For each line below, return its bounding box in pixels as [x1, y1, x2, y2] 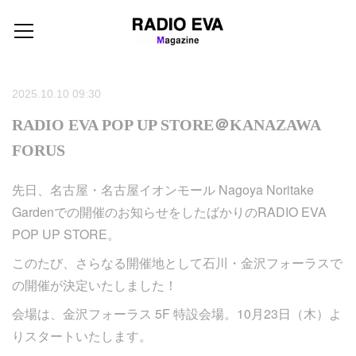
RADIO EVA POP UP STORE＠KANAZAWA [12, 116, 320, 133]
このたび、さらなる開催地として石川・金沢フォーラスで [12, 253, 342, 272]
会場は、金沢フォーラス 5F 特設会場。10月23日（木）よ [12, 304, 342, 323]
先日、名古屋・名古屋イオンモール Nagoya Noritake [12, 180, 314, 199]
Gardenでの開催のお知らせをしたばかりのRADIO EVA [12, 203, 327, 221]
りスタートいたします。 [12, 327, 152, 345]
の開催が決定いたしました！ [12, 276, 177, 294]
